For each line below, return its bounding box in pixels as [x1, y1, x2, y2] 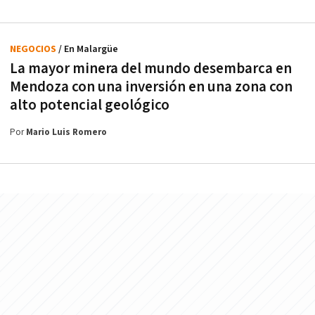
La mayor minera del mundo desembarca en [10, 59, 292, 79]
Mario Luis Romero [26, 127, 107, 139]
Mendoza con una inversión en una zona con [10, 77, 292, 97]
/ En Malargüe [58, 43, 118, 56]
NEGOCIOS [10, 43, 58, 56]
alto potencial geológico [10, 96, 169, 115]
